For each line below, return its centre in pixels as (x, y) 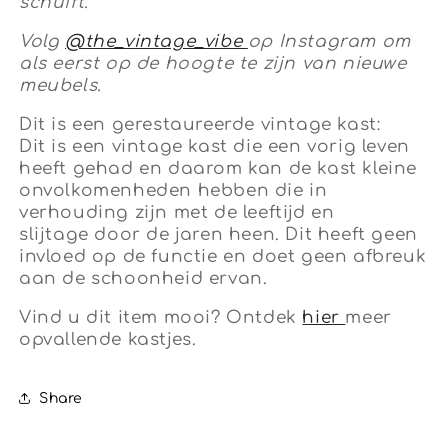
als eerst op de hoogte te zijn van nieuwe (213, 64)
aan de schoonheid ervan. (146, 279)
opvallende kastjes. (111, 340)
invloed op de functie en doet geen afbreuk (223, 257)
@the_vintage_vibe (156, 42)
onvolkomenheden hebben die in (173, 191)
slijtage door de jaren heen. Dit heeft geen (218, 235)
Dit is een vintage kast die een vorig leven (214, 147)
